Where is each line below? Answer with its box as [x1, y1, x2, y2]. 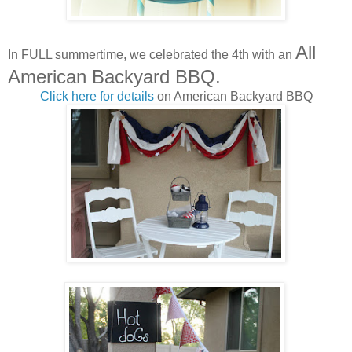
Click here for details [39, 89, 154, 103]
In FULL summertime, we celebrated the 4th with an [8, 47, 295, 61]
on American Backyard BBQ [153, 89, 313, 103]
